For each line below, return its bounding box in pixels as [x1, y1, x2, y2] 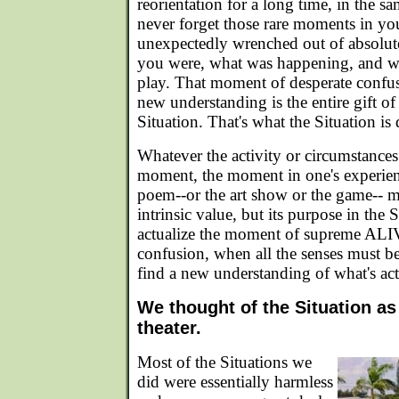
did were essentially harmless [137, 372, 333, 391]
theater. [137, 318, 201, 338]
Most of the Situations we [137, 353, 312, 371]
